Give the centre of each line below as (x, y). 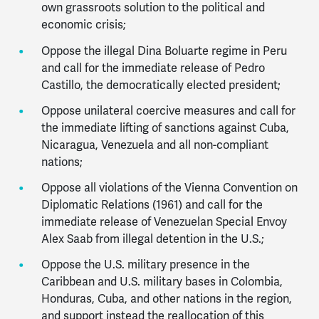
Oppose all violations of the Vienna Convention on (169, 188)
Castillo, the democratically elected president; (161, 85)
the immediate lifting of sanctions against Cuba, (165, 127)
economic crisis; (83, 25)
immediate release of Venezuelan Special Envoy (164, 222)
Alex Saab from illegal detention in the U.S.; (152, 239)
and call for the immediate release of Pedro (153, 68)
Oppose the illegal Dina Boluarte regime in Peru (164, 51)
